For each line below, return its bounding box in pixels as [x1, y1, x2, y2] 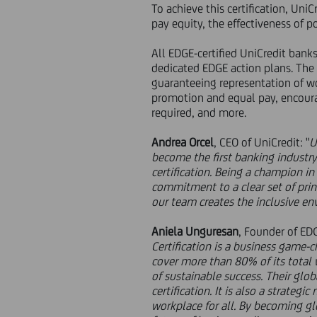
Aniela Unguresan [151, 224, 239, 238]
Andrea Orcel [151, 135, 214, 149]
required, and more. [151, 105, 247, 120]
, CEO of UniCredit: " [214, 135, 310, 149]
